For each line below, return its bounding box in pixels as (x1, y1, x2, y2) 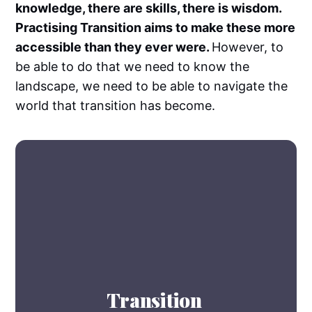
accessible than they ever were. (15, 39, 212, 54)
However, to (212, 39, 284, 54)
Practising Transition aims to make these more (15, 19, 296, 35)
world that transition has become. (15, 97, 216, 113)
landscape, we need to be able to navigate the (15, 78, 288, 93)
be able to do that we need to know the (15, 58, 250, 74)
